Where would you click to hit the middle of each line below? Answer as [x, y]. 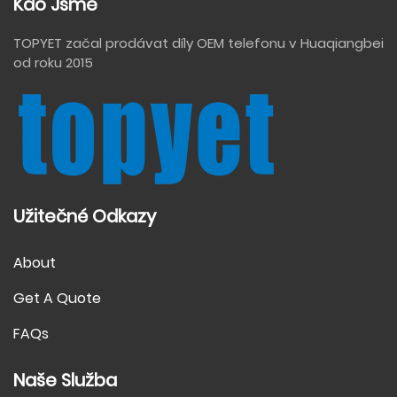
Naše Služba [65, 380]
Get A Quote [57, 298]
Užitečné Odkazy [85, 216]
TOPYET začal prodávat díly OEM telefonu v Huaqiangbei [198, 43]
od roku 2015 [53, 62]
